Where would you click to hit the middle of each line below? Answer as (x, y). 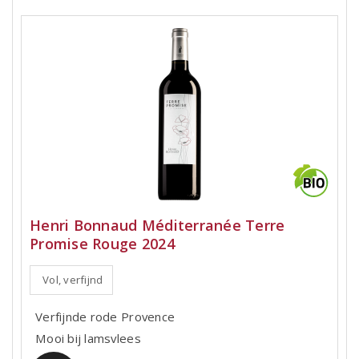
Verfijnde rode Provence (105, 317)
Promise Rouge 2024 (102, 244)
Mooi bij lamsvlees (88, 338)
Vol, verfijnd (73, 280)
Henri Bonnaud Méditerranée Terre (157, 225)
